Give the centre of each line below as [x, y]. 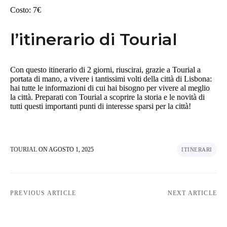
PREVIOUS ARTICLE [43, 193]
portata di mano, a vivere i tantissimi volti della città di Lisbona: [111, 79]
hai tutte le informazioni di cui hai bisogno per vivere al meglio [110, 88]
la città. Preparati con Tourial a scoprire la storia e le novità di [107, 97]
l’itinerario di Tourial [94, 39]
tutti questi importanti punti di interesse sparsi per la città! [101, 106]
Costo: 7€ [26, 10]
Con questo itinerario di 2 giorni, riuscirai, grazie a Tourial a [105, 69]
